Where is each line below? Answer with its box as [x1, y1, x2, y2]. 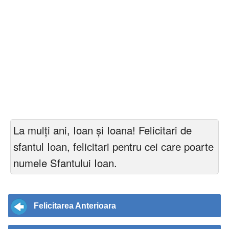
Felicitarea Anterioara [34, 201, 116, 210]
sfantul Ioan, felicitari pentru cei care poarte [13, 139, 214, 154]
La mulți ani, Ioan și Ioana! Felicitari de [13, 122, 192, 138]
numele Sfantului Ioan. [13, 155, 117, 170]
